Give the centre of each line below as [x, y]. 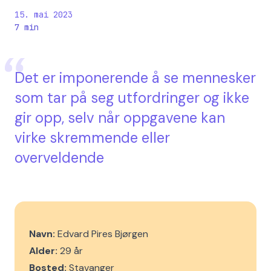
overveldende [59, 158]
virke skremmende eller [92, 138]
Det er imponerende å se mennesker [135, 78]
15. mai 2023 [44, 15]
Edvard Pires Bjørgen [102, 234]
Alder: [44, 251]
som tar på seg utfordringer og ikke [132, 98]
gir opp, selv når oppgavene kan [120, 118]
